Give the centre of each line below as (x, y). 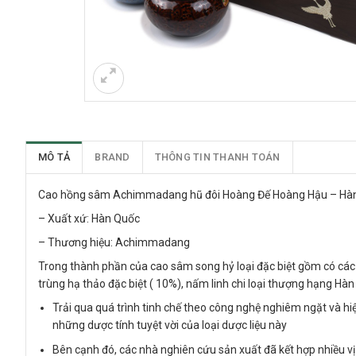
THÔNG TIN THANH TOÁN (217, 157)
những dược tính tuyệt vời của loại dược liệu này (170, 325)
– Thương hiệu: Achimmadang (114, 243)
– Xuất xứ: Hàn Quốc (89, 219)
